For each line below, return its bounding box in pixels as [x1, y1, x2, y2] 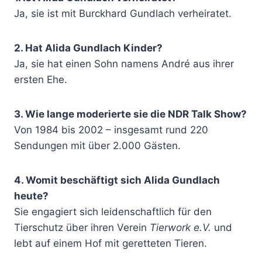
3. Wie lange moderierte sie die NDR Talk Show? [14, 108, 247, 120]
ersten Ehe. [14, 73, 67, 85]
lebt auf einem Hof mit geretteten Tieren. [14, 237, 207, 249]
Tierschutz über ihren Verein [14, 221, 150, 233]
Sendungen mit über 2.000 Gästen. [14, 139, 181, 151]
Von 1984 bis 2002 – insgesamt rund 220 [14, 123, 208, 136]
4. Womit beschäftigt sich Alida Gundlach [14, 174, 220, 186]
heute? [14, 189, 49, 202]
